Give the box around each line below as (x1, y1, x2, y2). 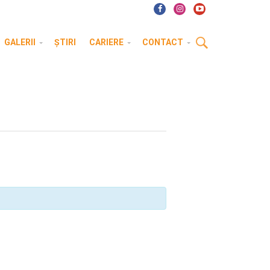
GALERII (4, 37, 36, 47)
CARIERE (89, 37, 124, 47)
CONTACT (142, 37, 183, 47)
